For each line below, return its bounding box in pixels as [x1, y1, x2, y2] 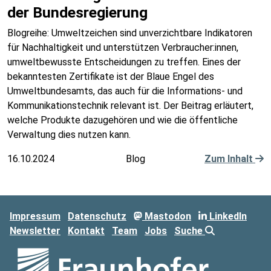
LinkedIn [207, 211, 247, 222]
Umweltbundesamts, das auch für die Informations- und [7, 85, 243, 97]
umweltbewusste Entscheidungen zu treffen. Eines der [7, 56, 241, 68]
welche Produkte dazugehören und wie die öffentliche [7, 114, 238, 126]
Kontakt [68, 225, 105, 237]
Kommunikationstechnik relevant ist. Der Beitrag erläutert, [7, 100, 253, 111]
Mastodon [142, 211, 191, 222]
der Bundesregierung [7, 4, 148, 21]
